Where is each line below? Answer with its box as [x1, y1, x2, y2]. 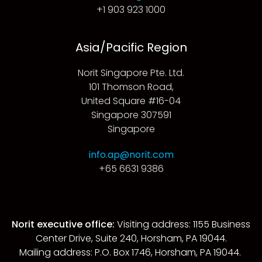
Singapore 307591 [91, 108, 171, 122]
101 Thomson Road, [88, 80, 174, 94]
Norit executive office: [12, 218, 115, 232]
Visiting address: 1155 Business [115, 218, 250, 232]
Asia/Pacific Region [75, 39, 187, 56]
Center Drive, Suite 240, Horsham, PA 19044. [35, 232, 227, 246]
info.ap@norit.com [88, 148, 174, 162]
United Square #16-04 [81, 94, 181, 108]
